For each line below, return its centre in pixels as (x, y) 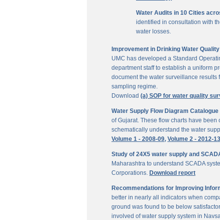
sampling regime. (135, 86)
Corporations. (130, 173)
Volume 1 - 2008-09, (139, 139)
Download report (172, 173)
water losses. (153, 31)
